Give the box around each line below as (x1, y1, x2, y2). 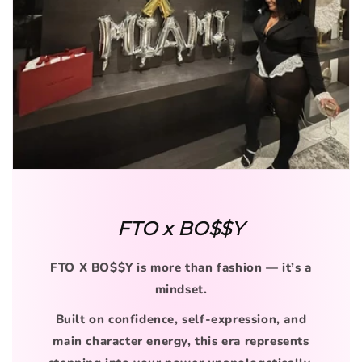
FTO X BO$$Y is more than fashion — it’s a (50, 259, 312, 276)
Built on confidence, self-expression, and (55, 311, 307, 328)
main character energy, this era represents (53, 333, 309, 350)
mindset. (154, 281, 208, 298)
